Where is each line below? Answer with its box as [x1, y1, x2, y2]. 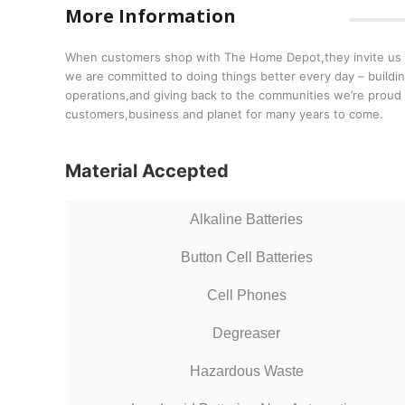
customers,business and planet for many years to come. [65, 106, 383, 121]
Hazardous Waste [189, 363, 304, 379]
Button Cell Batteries [180, 249, 313, 265]
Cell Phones [206, 287, 287, 303]
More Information [65, 3, 236, 28]
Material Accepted [65, 159, 229, 182]
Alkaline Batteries [190, 211, 303, 227]
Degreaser [212, 325, 280, 341]
